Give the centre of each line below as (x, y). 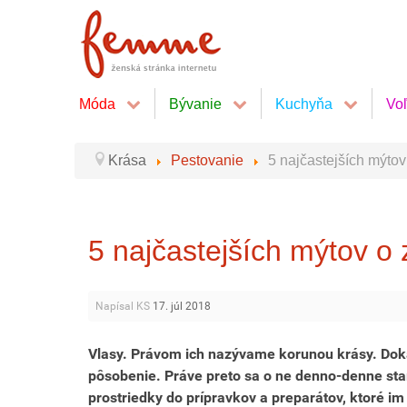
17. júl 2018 (182, 306)
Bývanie (195, 104)
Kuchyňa (304, 104)
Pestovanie (207, 160)
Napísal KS (124, 306)
